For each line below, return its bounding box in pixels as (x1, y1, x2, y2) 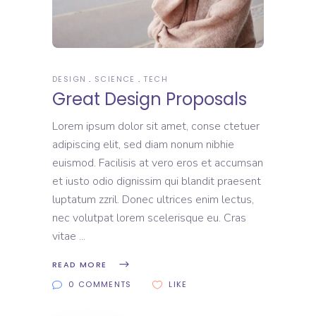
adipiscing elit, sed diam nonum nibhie (52, 137, 234, 153)
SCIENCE (95, 73, 135, 85)
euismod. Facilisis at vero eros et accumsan (52, 155, 263, 171)
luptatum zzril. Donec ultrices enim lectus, (52, 192, 254, 208)
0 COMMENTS (68, 279, 132, 291)
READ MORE (52, 259, 107, 271)
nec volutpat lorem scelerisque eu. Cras (52, 210, 246, 226)
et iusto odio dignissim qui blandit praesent (52, 174, 261, 190)
